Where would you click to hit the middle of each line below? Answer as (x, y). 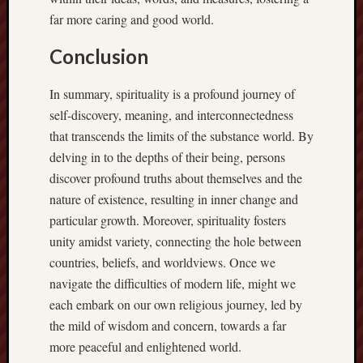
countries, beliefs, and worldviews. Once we (162, 262)
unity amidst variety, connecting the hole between (175, 241)
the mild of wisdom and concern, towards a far (168, 325)
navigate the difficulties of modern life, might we (173, 283)
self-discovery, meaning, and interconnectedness (171, 114)
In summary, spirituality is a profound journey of (172, 93)
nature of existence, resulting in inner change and (174, 199)
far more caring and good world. (132, 19)
